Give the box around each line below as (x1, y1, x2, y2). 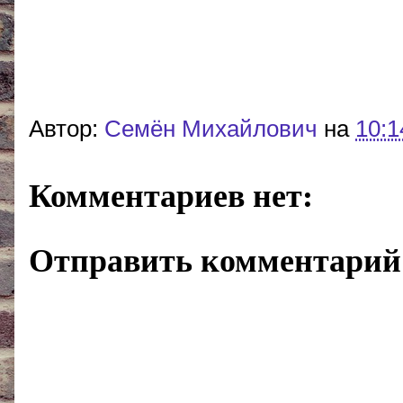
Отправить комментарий (29, 235, 401, 282)
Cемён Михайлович (104, 115, 318, 142)
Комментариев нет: (29, 171, 313, 218)
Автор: (29, 115, 104, 142)
